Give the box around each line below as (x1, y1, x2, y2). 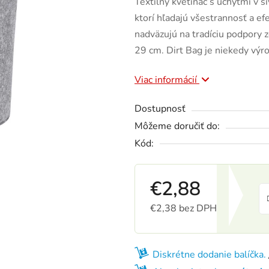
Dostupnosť (134, 102, 186, 116)
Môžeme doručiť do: (134, 119, 220, 133)
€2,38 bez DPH (150, 202, 217, 216)
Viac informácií (134, 73, 199, 87)
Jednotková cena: (150, 220, 222, 234)
